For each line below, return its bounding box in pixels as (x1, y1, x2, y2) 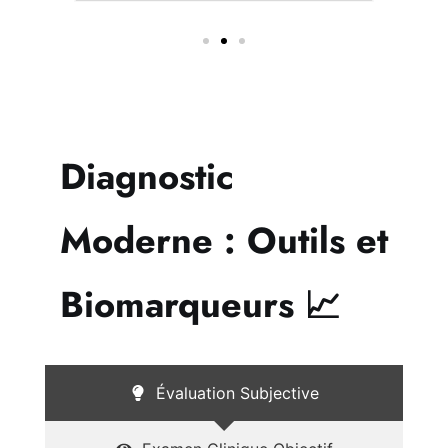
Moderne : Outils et (60, 213, 388, 267)
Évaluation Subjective (155, 382, 319, 403)
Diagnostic (60, 149, 234, 203)
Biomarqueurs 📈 (60, 277, 341, 331)
